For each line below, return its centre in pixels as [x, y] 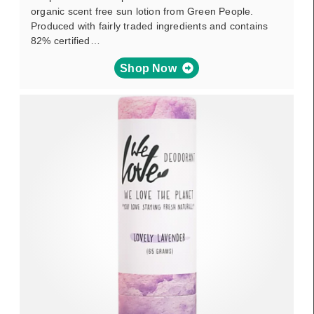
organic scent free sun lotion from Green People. [142, 11]
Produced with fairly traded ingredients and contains [150, 26]
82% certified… [66, 41]
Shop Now [148, 68]
